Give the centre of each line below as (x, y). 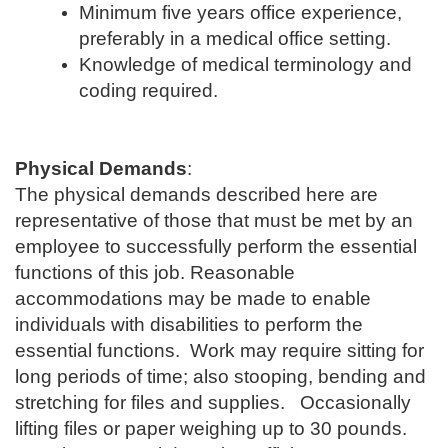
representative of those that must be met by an (214, 220)
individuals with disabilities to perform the (189, 324)
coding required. (148, 90)
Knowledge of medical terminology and (245, 64)
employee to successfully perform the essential (216, 246)
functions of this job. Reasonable (155, 272)
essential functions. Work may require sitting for (219, 350)
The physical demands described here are (196, 194)
